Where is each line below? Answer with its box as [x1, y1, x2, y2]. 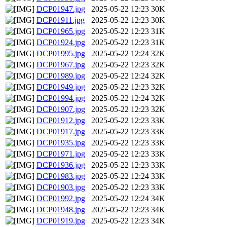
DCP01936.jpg [36, 161, 85, 170]
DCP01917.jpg [36, 127, 85, 136]
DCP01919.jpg [36, 216, 85, 225]
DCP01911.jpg [36, 16, 85, 25]
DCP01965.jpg [36, 27, 85, 36]
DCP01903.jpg [36, 183, 85, 192]
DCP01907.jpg [36, 105, 85, 114]
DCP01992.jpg [36, 194, 85, 203]
